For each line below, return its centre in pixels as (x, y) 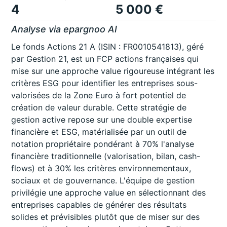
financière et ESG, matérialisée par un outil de (99, 132)
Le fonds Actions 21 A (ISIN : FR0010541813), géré (108, 47)
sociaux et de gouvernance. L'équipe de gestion (103, 181)
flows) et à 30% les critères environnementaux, (101, 168)
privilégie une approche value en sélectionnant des (109, 193)
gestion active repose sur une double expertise (102, 120)
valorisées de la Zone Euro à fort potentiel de (99, 96)
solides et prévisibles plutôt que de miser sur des (106, 217)
